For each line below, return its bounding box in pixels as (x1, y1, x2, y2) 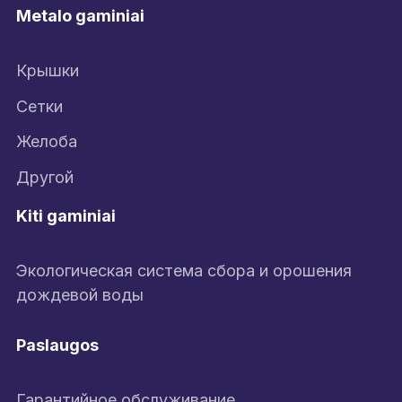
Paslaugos (16, 335, 99, 354)
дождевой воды (16, 284, 144, 304)
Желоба (16, 132, 77, 152)
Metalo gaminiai (16, 6, 144, 26)
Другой (16, 167, 74, 187)
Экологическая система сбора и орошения (16, 260, 352, 280)
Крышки (16, 61, 79, 81)
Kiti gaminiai (16, 205, 116, 225)
